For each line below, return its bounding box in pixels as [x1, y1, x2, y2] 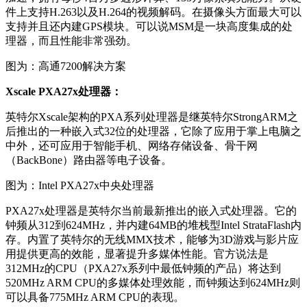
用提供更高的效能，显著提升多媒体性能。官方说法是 [5, 248, 269, 260]
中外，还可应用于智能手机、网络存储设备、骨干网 [5, 140, 258, 152]
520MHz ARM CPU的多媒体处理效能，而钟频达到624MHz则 [5, 277, 300, 289]
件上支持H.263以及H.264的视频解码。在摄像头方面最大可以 [5, 6, 302, 19]
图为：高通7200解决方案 [5, 60, 126, 73]
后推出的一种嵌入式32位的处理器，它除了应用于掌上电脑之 [5, 125, 302, 138]
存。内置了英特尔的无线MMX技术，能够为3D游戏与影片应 [5, 234, 299, 246]
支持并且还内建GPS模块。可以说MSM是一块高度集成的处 [5, 21, 293, 33]
